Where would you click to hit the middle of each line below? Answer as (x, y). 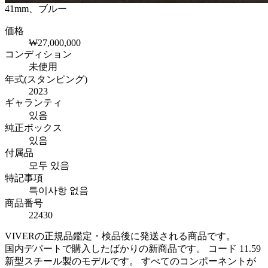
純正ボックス (33, 128)
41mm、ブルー (36, 9)
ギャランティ (33, 103)
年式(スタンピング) (46, 80)
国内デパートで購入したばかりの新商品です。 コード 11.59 (133, 249)
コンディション (38, 54)
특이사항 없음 (59, 191)
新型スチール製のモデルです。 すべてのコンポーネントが (130, 261)
